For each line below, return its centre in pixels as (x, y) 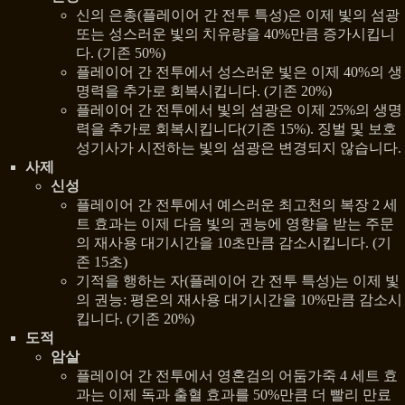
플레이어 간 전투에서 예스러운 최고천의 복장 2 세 (237, 205)
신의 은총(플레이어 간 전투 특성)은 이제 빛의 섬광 (238, 15)
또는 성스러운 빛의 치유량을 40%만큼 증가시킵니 (235, 34)
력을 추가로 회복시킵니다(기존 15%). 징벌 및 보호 (236, 129)
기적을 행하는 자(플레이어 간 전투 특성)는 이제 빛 (238, 281)
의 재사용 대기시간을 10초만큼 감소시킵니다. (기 (234, 243)
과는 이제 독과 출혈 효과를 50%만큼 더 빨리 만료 (234, 395)
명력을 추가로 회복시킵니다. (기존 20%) (204, 91)
